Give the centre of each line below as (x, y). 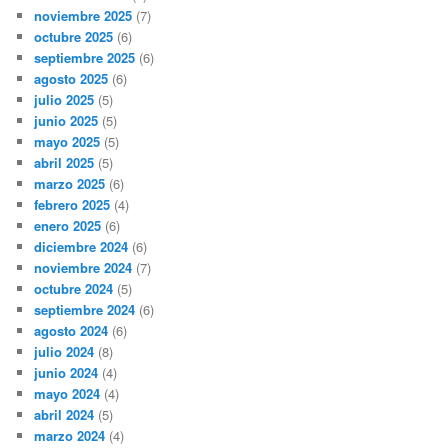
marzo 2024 (70, 435)
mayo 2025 (67, 141)
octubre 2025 (74, 36)
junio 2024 (66, 372)
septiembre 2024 (85, 309)
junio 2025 (66, 120)
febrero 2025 (72, 204)
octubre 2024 (74, 288)
